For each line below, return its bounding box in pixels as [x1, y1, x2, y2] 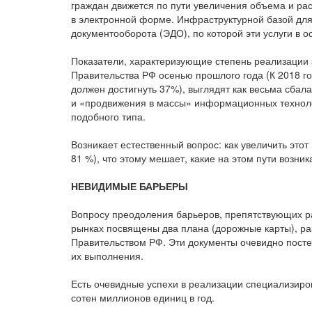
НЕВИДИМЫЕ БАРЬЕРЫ [71, 178, 188, 193]
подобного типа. [71, 109, 146, 123]
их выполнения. [71, 248, 143, 263]
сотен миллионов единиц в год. [71, 290, 214, 304]
